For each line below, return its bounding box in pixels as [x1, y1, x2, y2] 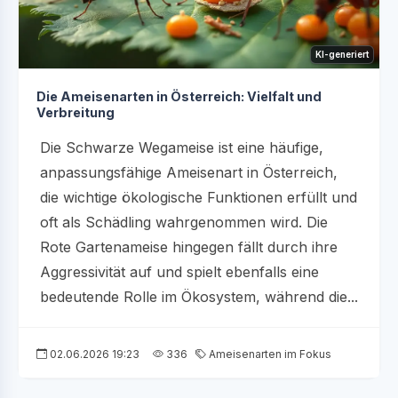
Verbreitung [36, 104, 115, 120]
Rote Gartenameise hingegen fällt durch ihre [40, 237, 338, 256]
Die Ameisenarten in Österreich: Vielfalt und [36, 88, 322, 104]
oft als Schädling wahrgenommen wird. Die [40, 212, 328, 231]
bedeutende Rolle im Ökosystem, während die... [40, 287, 358, 306]
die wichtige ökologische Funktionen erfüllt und [40, 187, 357, 206]
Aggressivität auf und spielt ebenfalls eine [40, 262, 319, 281]
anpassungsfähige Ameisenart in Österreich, [40, 163, 338, 181]
